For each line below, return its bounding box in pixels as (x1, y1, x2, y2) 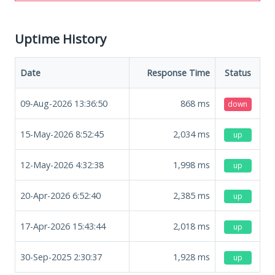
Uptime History (15, 29, 106, 47)
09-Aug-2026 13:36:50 (20, 97, 107, 109)
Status (224, 66, 251, 79)
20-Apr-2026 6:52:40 (20, 189, 101, 201)
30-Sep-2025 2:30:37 (20, 250, 102, 263)
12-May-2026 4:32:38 (20, 158, 104, 171)
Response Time (147, 66, 210, 79)
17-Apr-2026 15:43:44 (20, 220, 106, 232)
